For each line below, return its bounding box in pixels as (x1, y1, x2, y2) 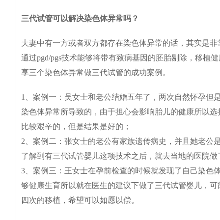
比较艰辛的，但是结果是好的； (21, 122, 131, 131)
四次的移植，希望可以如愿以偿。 (21, 196, 139, 204)
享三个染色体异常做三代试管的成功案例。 (21, 68, 170, 77)
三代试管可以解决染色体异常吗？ (21, 14, 139, 23)
